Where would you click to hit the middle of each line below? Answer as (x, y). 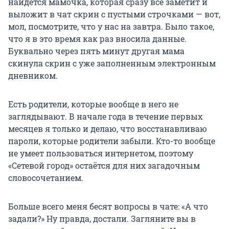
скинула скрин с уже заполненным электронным (112, 63)
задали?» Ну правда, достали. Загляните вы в (102, 218)
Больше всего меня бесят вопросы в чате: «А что (108, 206)
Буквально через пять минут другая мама (96, 51)
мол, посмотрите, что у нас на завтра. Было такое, (111, 26)
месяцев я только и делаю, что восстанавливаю (108, 128)
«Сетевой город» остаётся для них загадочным (104, 165)
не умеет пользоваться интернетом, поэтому (101, 153)
